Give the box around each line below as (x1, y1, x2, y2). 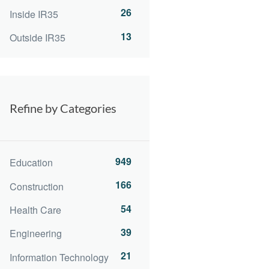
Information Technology (10, 250, 109, 264)
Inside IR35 (10, 7, 58, 21)
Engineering (10, 226, 62, 241)
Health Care (10, 202, 61, 217)
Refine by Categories (10, 100, 116, 115)
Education (10, 156, 53, 170)
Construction (10, 179, 64, 193)
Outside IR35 (10, 30, 65, 44)
